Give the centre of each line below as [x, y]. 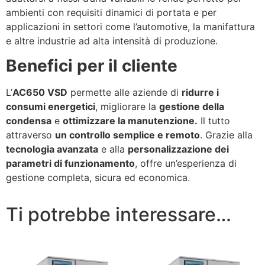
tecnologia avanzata [52, 149]
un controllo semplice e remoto [127, 135]
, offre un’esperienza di [186, 163]
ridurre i [200, 92]
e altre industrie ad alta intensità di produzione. [112, 41]
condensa [29, 120]
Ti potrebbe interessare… [119, 214]
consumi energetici [51, 106]
